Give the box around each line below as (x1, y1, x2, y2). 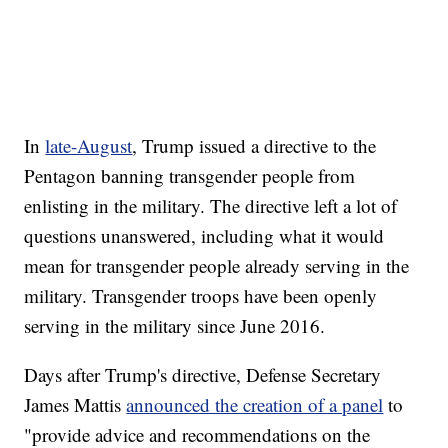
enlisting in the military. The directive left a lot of (24, 192, 398, 218)
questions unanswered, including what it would (24, 222, 385, 248)
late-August (45, 132, 133, 158)
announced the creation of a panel (126, 391, 384, 417)
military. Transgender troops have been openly (24, 282, 378, 308)
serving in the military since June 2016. (24, 312, 326, 338)
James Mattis (24, 391, 127, 417)
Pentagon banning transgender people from (24, 162, 356, 188)
